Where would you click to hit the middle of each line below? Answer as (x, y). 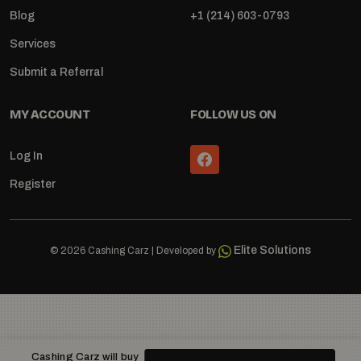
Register (33, 185)
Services (33, 44)
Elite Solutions (272, 251)
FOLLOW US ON (233, 115)
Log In (26, 156)
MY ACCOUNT (50, 115)
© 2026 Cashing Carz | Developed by (134, 251)
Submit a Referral (56, 73)
